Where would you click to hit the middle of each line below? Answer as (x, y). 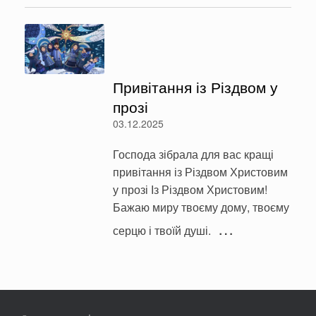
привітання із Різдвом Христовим (200, 171)
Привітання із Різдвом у (195, 86)
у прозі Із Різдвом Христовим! (190, 189)
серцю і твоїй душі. (162, 230)
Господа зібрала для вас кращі (193, 154)
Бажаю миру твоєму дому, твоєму (201, 207)
